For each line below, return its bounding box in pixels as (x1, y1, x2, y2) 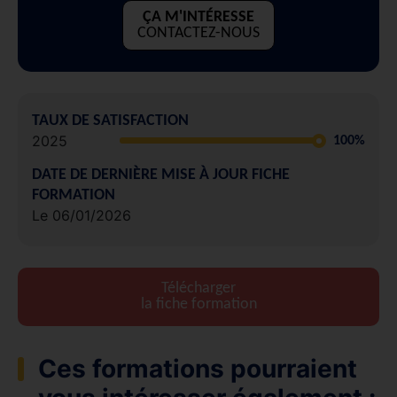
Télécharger (161, 279, 236, 297)
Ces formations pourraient (38, 353, 357, 384)
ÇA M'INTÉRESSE (143, 8, 254, 26)
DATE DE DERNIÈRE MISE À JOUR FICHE (32, 166, 290, 183)
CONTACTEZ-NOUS (137, 24, 260, 42)
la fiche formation (140, 295, 257, 313)
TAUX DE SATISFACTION (32, 112, 189, 129)
